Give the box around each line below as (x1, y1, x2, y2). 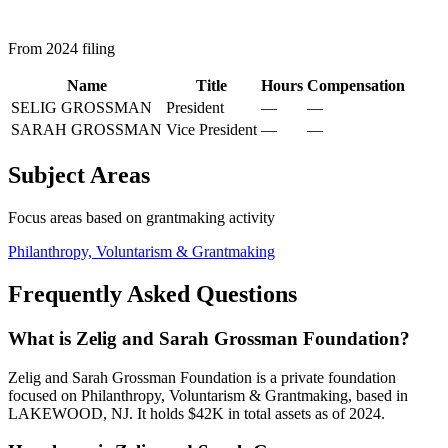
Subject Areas (8, 162, 150, 189)
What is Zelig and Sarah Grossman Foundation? (8, 327, 410, 349)
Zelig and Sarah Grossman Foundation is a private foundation (8, 368, 396, 386)
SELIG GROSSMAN (11, 99, 152, 117)
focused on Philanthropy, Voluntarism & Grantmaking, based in (8, 386, 408, 404)
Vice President (166, 121, 257, 139)
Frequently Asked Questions (8, 280, 297, 307)
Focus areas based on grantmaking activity (8, 209, 275, 226)
